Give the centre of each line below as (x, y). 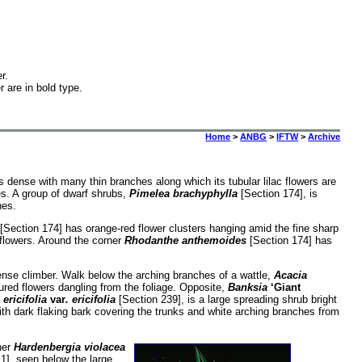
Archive (324, 137)
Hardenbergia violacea (69, 347)
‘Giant (285, 288)
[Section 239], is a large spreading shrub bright (226, 300)
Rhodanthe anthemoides (185, 240)
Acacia (290, 276)
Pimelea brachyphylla (183, 193)
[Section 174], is (277, 193)
